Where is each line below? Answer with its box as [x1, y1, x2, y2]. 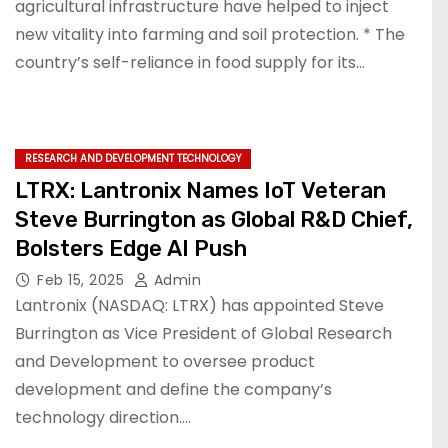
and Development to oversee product [15, 350, 315, 373]
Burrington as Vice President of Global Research [15, 322, 392, 345]
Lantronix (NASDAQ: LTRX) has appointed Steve [15, 294, 384, 317]
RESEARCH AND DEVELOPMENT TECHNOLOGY [25, 151, 241, 166]
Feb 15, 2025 [37, 270, 129, 290]
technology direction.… [15, 406, 191, 429]
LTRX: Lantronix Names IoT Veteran [15, 177, 386, 204]
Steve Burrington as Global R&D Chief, [15, 206, 413, 233]
